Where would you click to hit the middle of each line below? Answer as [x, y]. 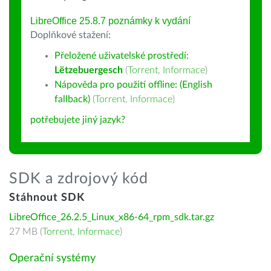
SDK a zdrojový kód [79, 179]
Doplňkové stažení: [70, 35]
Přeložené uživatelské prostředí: [122, 56]
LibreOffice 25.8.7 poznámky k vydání [110, 21]
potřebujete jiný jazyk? [78, 120]
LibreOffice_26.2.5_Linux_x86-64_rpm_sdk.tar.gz [112, 217]
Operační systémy [52, 258]
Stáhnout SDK [47, 198]
